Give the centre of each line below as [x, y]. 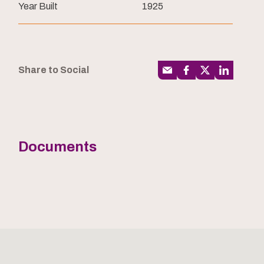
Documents [57, 147]
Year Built [38, 6]
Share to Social [54, 70]
